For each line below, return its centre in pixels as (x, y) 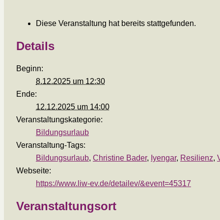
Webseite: (34, 170)
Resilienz (197, 158)
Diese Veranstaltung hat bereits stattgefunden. (116, 23)
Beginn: (30, 68)
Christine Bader (120, 158)
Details (35, 46)
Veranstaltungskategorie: (59, 119)
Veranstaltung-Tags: (51, 145)
